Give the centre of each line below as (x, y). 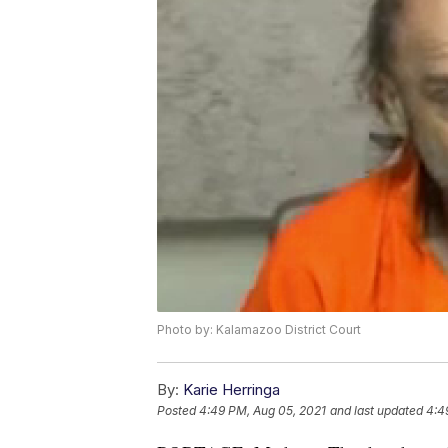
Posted (178, 410)
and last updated (376, 410)
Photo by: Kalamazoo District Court (259, 329)
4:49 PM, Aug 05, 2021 (262, 410)
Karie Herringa (231, 389)
